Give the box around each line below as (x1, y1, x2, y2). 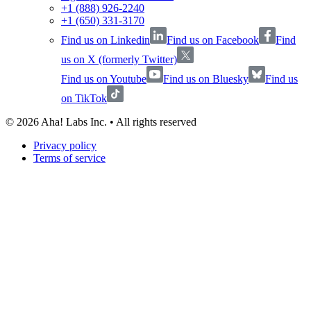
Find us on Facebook (167, 33, 259, 46)
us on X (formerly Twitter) (61, 53, 177, 65)
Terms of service (33, 151, 106, 164)
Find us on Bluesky (163, 72, 249, 85)
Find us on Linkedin (61, 33, 150, 46)
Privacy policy (33, 139, 96, 151)
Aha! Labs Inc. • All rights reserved (39, 115, 196, 128)
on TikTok (61, 92, 107, 104)
